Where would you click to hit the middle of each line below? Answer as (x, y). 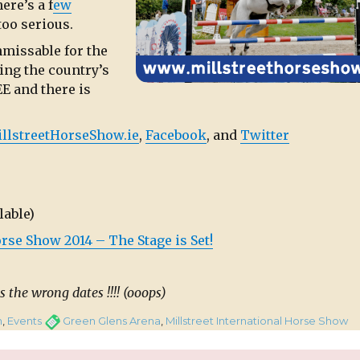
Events (25, 321)
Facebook (176, 135)
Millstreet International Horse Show (257, 321)
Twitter (265, 135)
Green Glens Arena (112, 321)
